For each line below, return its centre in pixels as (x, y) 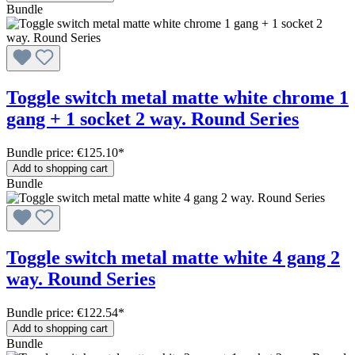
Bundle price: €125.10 (62, 152)
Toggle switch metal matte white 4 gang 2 (173, 257)
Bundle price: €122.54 (62, 312)
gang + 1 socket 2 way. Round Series (153, 119)
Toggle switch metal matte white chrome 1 (177, 98)
